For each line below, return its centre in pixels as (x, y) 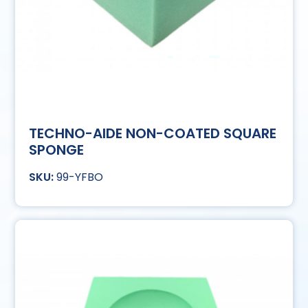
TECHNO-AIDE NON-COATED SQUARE (153, 134)
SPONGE (57, 150)
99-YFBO (80, 177)
